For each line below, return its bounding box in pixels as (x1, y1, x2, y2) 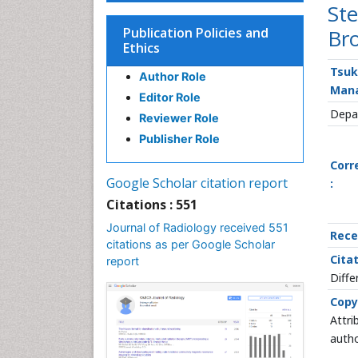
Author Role (139, 70, 206, 83)
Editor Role (139, 90, 201, 104)
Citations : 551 (106, 196, 197, 213)
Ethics (123, 39, 160, 57)
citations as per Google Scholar (106, 237, 275, 251)
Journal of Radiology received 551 (106, 221, 288, 234)
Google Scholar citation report (106, 174, 288, 192)
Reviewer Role (139, 111, 219, 125)
